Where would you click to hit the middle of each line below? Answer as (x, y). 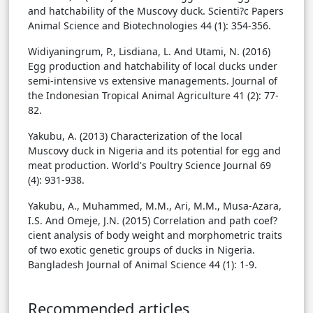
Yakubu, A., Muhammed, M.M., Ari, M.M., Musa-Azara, (155, 206)
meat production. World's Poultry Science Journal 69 (150, 166)
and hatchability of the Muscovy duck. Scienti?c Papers (156, 11)
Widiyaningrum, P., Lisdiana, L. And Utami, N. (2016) (149, 52)
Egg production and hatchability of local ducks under (153, 66)
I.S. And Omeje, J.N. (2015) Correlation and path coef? (153, 221)
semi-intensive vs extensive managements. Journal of (153, 81)
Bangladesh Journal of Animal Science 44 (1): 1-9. (143, 265)
